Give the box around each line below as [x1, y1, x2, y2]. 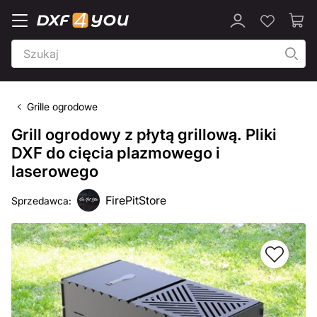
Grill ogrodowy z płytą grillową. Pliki [11, 125, 277, 144]
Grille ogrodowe [27, 100, 98, 113]
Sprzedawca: [11, 194, 71, 207]
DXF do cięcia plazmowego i [11, 144, 220, 162]
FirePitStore [105, 193, 166, 207]
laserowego [11, 162, 98, 180]
